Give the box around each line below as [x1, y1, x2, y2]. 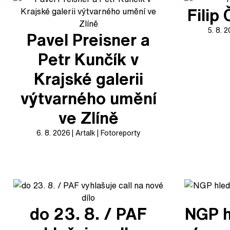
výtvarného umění [20, 86, 157, 110]
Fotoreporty [100, 127, 141, 138]
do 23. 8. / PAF [30, 202, 147, 225]
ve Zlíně [58, 106, 119, 129]
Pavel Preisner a [27, 28, 150, 51]
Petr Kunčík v [38, 47, 139, 71]
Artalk [75, 127, 95, 138]
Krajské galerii [33, 67, 143, 90]
